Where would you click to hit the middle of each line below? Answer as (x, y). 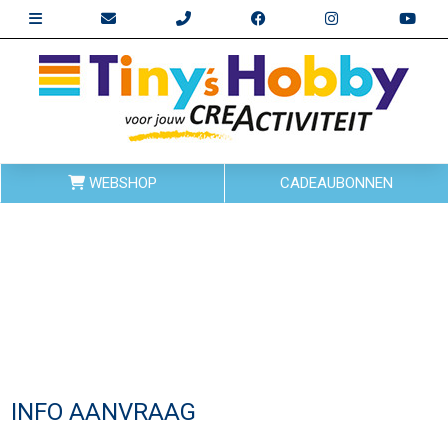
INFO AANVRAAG (104, 412)
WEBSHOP (121, 183)
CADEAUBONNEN (336, 183)
